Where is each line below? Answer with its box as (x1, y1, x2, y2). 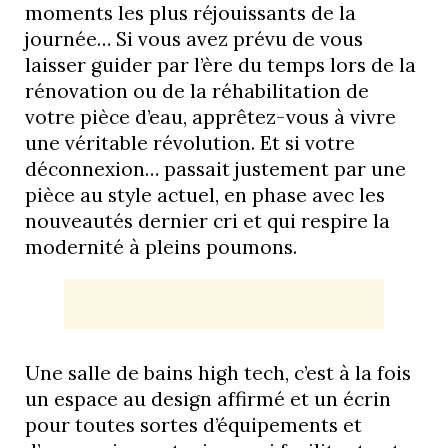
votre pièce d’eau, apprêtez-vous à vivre (25, 104, 396, 129)
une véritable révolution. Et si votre (25, 130, 355, 155)
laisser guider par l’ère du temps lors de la (25, 52, 416, 77)
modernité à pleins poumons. (25, 234, 297, 259)
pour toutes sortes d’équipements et (25, 413, 362, 438)
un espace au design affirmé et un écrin (25, 387, 391, 412)
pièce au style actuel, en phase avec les (25, 182, 385, 207)
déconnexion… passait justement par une (25, 156, 406, 181)
